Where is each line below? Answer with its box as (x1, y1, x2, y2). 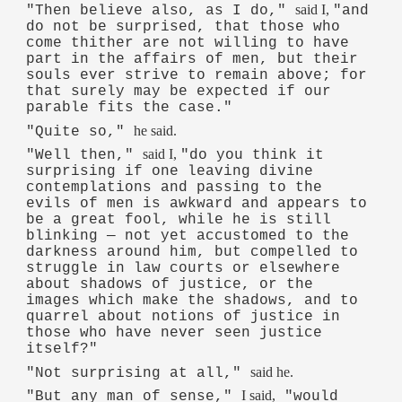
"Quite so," (26, 123, 135, 140)
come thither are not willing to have (26, 34, 350, 51)
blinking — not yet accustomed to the (26, 228, 350, 245)
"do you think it (180, 147, 325, 164)
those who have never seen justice (26, 325, 323, 342)
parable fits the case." (26, 99, 233, 116)
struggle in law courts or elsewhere (26, 260, 341, 277)
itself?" (26, 341, 99, 358)
